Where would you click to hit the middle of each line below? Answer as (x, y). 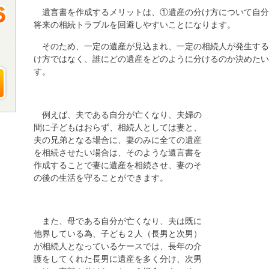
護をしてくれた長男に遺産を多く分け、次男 (118, 259)
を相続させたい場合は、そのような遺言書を (118, 153)
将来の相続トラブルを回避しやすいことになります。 (134, 25)
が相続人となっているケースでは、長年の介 (118, 246)
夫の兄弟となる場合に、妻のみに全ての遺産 (118, 140)
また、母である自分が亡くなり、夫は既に (122, 221)
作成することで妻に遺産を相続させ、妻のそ (118, 165)
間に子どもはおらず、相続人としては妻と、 (118, 127)
